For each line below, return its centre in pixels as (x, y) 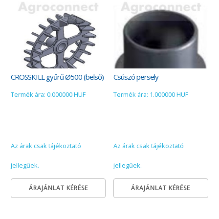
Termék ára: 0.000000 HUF (48, 95)
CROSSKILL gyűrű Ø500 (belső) (57, 77)
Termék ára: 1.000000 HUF (151, 95)
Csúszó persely (136, 77)
